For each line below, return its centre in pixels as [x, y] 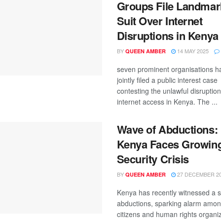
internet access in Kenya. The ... [167, 102]
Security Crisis [153, 159]
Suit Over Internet [160, 21]
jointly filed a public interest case [167, 80]
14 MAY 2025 [192, 51]
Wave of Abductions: [167, 129]
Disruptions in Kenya [167, 36]
